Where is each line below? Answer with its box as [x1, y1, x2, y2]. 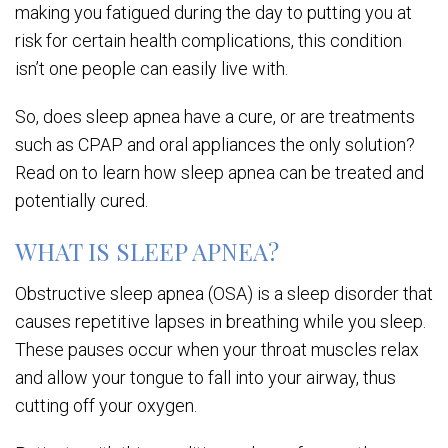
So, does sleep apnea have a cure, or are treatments [15, 106, 415, 127]
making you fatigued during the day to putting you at [15, 2, 412, 23]
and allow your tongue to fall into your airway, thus [15, 367, 396, 388]
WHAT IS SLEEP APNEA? [15, 235, 279, 267]
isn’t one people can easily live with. [15, 58, 292, 79]
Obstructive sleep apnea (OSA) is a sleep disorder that [15, 283, 433, 304]
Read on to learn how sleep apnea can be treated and [15, 162, 424, 183]
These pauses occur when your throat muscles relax [15, 339, 419, 360]
